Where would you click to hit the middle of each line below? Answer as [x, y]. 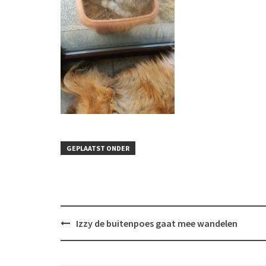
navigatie [82, 235]
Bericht [77, 222]
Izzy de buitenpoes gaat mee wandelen [157, 223]
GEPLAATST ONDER [98, 148]
